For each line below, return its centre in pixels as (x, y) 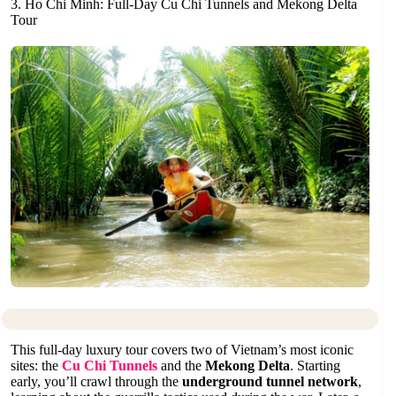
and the (181, 365)
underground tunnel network (270, 381)
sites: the (36, 365)
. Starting (315, 365)
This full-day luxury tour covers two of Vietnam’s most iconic (182, 349)
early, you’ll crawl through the (96, 381)
